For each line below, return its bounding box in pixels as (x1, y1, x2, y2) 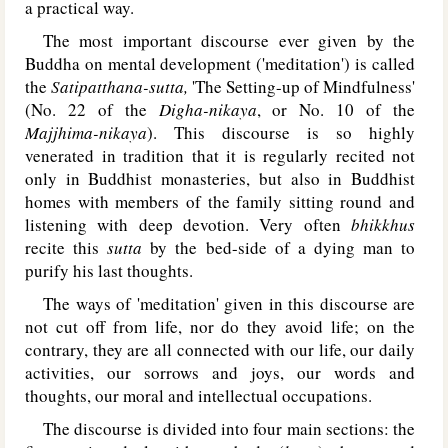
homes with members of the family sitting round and (25, 190, 415, 213)
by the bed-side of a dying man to (142, 236, 416, 259)
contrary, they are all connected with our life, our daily (25, 338, 415, 361)
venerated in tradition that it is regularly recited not (25, 144, 415, 167)
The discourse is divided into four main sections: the (25, 417, 415, 440)
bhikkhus (351, 213, 415, 236)
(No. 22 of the (25, 98, 159, 121)
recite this (25, 236, 108, 259)
